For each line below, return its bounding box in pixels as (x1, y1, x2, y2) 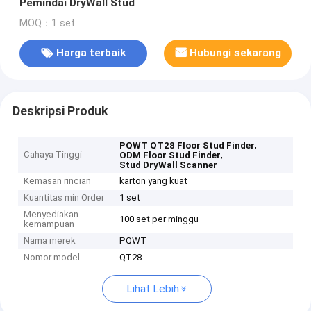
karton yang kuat (119, 176, 188, 187)
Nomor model (24, 252, 81, 263)
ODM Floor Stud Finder (119, 150, 221, 161)
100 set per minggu (119, 214, 199, 225)
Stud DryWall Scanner (119, 160, 218, 171)
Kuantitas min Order (24, 192, 105, 203)
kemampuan (24, 219, 75, 230)
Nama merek (24, 235, 76, 246)
